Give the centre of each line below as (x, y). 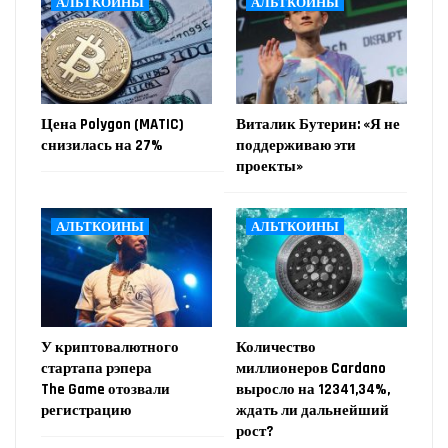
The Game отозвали (105, 390)
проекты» (269, 166)
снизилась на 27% (102, 145)
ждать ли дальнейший (312, 411)
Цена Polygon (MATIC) (112, 124)
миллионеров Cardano (311, 369)
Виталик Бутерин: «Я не (318, 124)
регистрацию (86, 411)
